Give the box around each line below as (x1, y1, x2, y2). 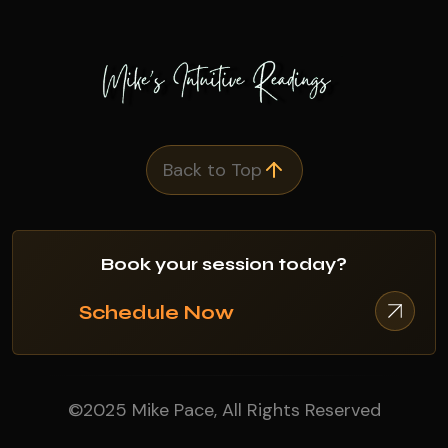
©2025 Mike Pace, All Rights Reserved (67, 398, 381, 423)
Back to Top (162, 158, 262, 183)
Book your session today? (101, 254, 347, 276)
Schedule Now (78, 301, 234, 325)
